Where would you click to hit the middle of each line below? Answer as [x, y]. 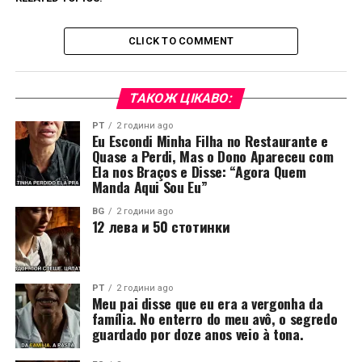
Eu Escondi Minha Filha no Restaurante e [210, 141]
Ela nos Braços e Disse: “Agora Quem [199, 171]
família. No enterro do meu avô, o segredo [215, 318]
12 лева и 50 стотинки [161, 226]
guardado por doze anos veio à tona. [198, 334]
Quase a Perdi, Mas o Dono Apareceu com [213, 156]
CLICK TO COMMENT [181, 41]
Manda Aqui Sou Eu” [149, 187]
